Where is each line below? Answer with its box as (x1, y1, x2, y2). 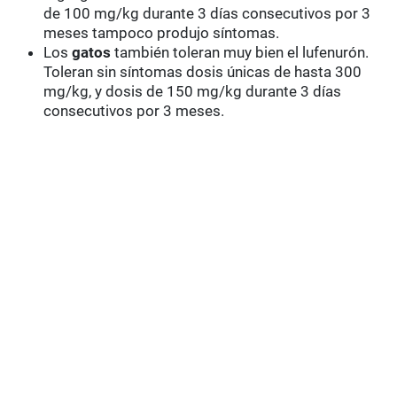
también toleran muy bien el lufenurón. (111, 43, 370, 62)
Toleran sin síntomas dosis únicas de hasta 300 (43, 63, 362, 82)
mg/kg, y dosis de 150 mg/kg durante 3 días (43, 82, 342, 101)
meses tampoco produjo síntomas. (43, 24, 280, 43)
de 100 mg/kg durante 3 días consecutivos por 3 (43, 4, 371, 23)
